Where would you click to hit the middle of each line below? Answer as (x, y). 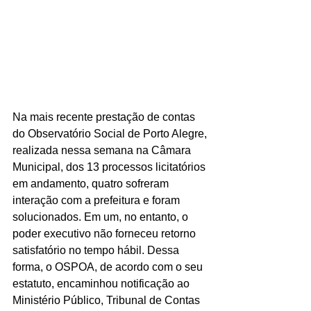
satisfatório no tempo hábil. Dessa (97, 250)
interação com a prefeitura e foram (98, 200)
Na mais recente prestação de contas (105, 117)
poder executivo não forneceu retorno (106, 233)
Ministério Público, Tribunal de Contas (108, 300)
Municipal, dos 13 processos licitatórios (110, 167)
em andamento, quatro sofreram (92, 183)
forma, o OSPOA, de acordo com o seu (109, 267)
